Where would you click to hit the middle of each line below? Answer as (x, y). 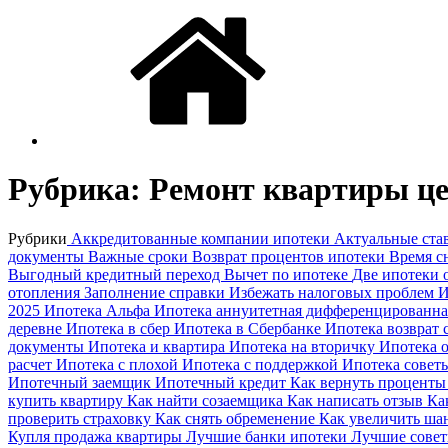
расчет (32, 364)
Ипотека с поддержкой (262, 364)
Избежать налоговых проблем (333, 292)
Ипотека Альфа (99, 310)
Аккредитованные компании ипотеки (200, 238)
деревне (37, 328)
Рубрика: (78, 189)
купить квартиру (67, 400)
